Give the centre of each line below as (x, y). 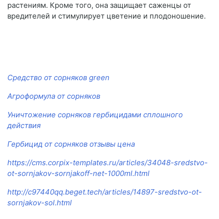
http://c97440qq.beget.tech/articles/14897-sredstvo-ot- (105, 192)
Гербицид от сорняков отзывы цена (71, 144)
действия (24, 126)
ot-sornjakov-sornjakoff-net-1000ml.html (78, 174)
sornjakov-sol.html (40, 203)
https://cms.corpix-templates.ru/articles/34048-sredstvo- (108, 163)
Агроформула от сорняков (54, 96)
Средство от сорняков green (58, 78)
